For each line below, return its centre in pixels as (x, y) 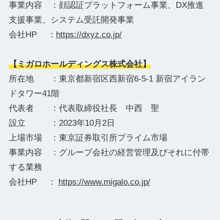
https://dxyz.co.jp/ (89, 34)
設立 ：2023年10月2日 (62, 123)
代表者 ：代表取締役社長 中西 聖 (84, 108)
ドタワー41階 (34, 93)
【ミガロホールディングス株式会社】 (80, 64)
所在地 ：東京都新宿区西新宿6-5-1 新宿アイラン (107, 79)
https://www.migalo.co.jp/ (104, 182)
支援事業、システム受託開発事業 (71, 20)
